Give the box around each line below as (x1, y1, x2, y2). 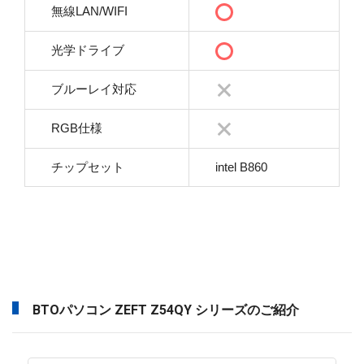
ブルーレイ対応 (51, 81, 136, 96)
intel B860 (215, 159, 267, 174)
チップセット (51, 159, 124, 174)
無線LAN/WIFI (51, 3, 128, 18)
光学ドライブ (51, 42, 124, 57)
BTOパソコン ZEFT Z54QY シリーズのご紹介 (32, 301, 299, 318)
